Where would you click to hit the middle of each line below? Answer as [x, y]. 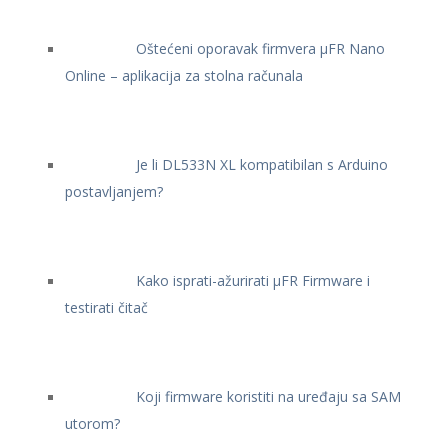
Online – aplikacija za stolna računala [184, 75]
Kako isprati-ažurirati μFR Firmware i [253, 280]
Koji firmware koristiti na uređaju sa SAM [268, 396]
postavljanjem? [114, 191]
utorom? [92, 423]
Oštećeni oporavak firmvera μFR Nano [260, 48]
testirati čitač [106, 307]
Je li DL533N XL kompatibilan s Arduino [262, 164]
